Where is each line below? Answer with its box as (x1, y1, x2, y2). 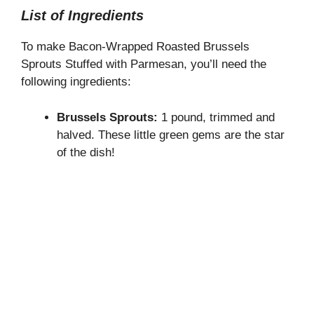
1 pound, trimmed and (158, 110, 275, 124)
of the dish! (57, 145, 115, 159)
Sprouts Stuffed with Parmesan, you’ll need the (21, 57, 266, 71)
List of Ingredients (21, 8, 144, 24)
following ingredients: (21, 75, 131, 89)
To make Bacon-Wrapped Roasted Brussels (21, 40, 250, 54)
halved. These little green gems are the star (57, 128, 285, 142)
